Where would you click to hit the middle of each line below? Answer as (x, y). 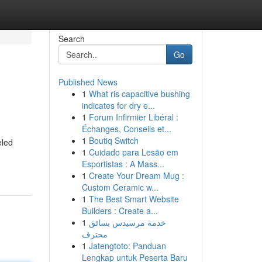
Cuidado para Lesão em (133, 152)
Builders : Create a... (120, 211)
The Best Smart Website (134, 199)
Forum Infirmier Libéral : (133, 117)
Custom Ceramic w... (120, 187)
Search (71, 39)
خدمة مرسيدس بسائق (127, 222)
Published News (88, 82)
